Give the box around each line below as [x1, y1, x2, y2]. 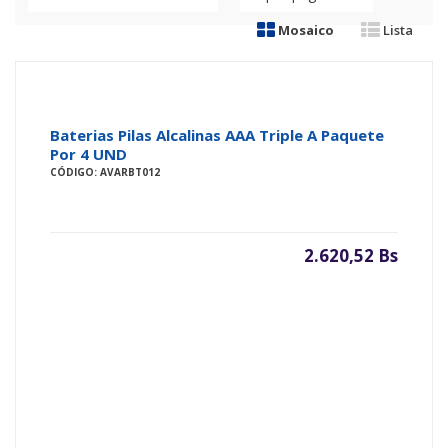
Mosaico [275, 20, 334, 39]
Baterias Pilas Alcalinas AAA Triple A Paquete [50, 124, 384, 145]
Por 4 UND [50, 143, 127, 164]
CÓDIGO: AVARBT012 [50, 164, 160, 179]
